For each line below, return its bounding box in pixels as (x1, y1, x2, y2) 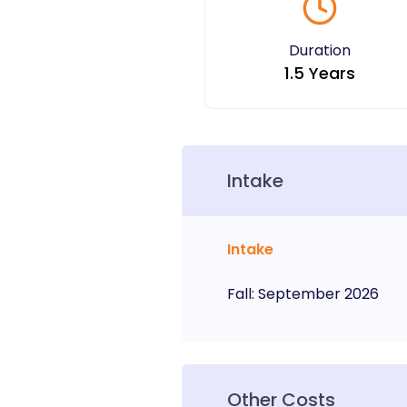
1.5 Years (284, 62, 356, 84)
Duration (289, 40, 352, 61)
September (257, 283, 341, 304)
